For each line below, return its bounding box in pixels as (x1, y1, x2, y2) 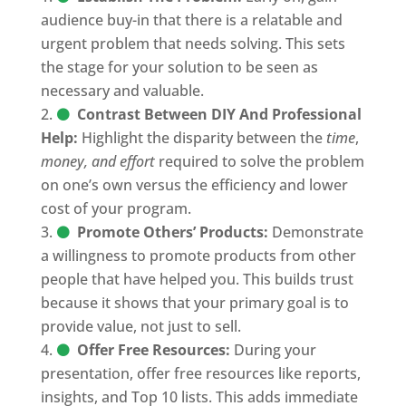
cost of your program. (40, 198, 191, 218)
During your (229, 340, 316, 360)
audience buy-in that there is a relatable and (40, 10, 343, 30)
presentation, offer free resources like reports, (40, 363, 361, 383)
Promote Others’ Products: (76, 222, 268, 242)
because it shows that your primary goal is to (40, 293, 349, 313)
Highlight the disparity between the (77, 128, 326, 148)
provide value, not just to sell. (40, 316, 241, 336)
